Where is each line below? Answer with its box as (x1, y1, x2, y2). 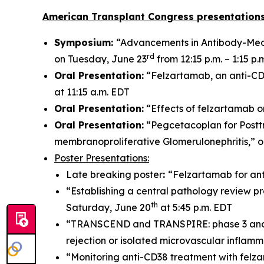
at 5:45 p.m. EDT (158, 202, 232, 213)
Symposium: (54, 37, 116, 48)
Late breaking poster (66, 169, 163, 180)
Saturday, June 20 (66, 202, 151, 213)
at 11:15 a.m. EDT (54, 86, 130, 98)
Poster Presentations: (54, 152, 149, 164)
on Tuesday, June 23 (54, 53, 147, 65)
